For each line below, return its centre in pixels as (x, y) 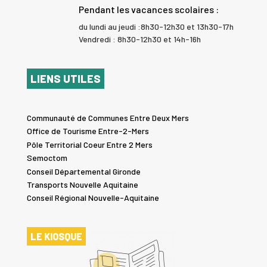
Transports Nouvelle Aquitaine (82, 185)
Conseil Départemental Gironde (83, 171)
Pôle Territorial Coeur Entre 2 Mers (89, 144)
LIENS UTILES (65, 78)
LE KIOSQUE (56, 237)
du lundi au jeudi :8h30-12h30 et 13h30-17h (156, 27)
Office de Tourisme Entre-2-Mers (88, 131)
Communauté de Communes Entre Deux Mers (108, 118)
